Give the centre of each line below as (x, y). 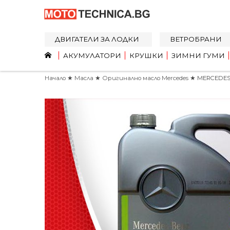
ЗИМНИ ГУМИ (198, 55)
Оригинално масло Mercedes (146, 78)
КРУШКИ (146, 55)
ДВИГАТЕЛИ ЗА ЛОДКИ (97, 39)
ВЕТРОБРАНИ (196, 39)
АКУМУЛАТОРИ (92, 55)
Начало (55, 78)
